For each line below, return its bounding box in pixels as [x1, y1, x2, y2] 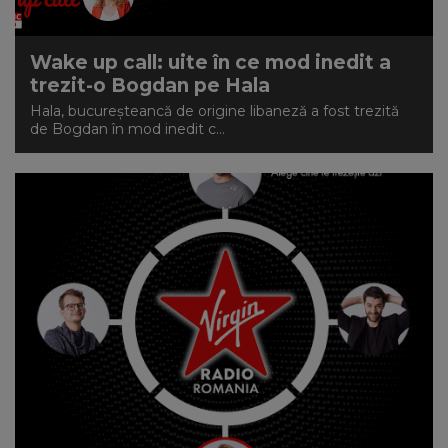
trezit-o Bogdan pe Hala [30, 74, 270, 97]
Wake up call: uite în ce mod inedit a [30, 51, 391, 74]
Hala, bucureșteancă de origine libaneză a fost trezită [30, 102, 399, 120]
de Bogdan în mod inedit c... [30, 120, 225, 138]
